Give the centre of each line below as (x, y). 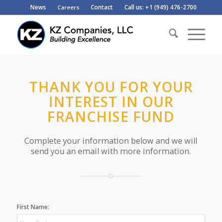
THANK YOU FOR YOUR (111, 87)
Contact (102, 7)
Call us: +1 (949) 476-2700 (160, 7)
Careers (68, 7)
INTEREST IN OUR (111, 102)
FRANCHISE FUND (111, 116)
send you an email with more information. (111, 151)
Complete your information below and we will (111, 140)
